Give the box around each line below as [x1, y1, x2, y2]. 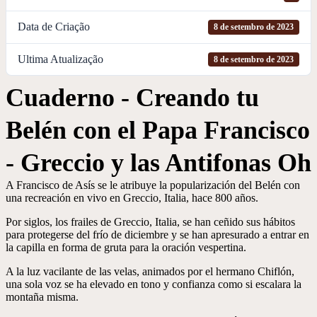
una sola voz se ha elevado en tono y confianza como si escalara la [6, 277, 301, 290]
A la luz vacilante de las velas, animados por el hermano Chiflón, [6, 265, 294, 277]
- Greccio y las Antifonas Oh [6, 148, 311, 177]
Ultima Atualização [18, 52, 103, 65]
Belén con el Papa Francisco [6, 115, 310, 144]
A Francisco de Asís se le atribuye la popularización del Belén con [6, 178, 300, 191]
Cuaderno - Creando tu [6, 83, 259, 112]
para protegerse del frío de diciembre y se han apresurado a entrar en [6, 228, 309, 241]
